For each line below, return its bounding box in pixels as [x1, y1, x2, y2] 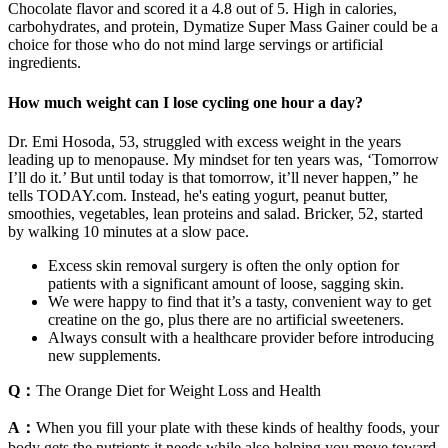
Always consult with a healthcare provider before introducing [48, 328, 434, 346]
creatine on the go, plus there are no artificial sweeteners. [48, 310, 404, 328]
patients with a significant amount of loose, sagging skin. [48, 274, 404, 292]
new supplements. [48, 346, 161, 364]
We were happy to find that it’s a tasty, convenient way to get [48, 292, 431, 310]
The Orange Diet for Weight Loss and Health [36, 381, 321, 399]
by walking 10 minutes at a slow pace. [8, 222, 249, 240]
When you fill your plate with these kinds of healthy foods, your [36, 418, 439, 436]
